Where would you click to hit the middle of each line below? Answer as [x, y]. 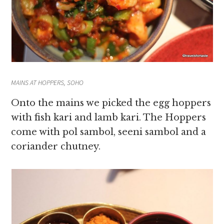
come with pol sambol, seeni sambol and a [109, 132]
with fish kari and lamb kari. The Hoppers [109, 117]
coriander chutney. [56, 146]
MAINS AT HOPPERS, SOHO [47, 82]
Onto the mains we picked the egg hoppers [111, 103]
